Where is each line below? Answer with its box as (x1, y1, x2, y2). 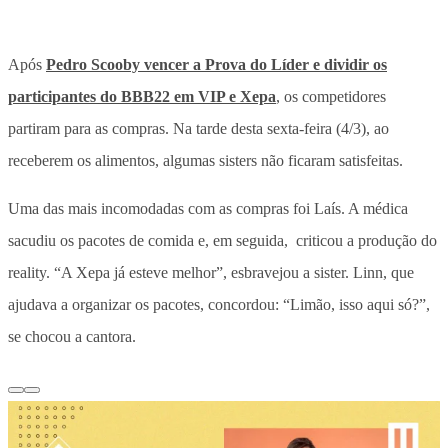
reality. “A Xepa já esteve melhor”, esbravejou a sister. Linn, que (8, 263, 414, 281)
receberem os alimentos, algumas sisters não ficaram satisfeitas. (8, 151, 403, 169)
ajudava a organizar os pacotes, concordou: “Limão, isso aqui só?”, (8, 295, 430, 313)
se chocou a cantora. (8, 327, 136, 345)
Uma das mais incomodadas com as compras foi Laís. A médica (8, 199, 408, 217)
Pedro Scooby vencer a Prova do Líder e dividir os (46, 55, 387, 73)
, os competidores (276, 87, 386, 105)
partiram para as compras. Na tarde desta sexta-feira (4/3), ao (8, 119, 389, 137)
